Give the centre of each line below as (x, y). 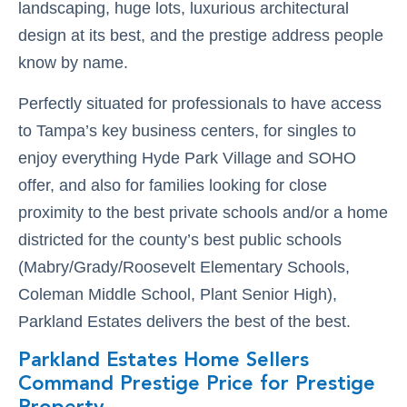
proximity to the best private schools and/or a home (203, 212)
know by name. (73, 62)
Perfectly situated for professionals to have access (199, 103)
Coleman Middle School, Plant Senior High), (177, 294)
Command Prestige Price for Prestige (196, 384)
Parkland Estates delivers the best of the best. (184, 321)
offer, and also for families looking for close (172, 185)
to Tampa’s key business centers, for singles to (187, 130)
